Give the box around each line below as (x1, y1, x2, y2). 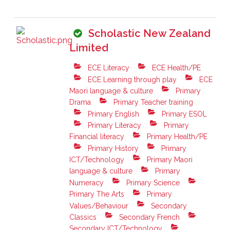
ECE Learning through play (86, 75, 177, 84)
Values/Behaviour (69, 201, 129, 210)
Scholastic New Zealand (88, 27, 211, 40)
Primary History (86, 144, 139, 152)
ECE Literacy (86, 64, 130, 72)
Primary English (86, 109, 140, 118)
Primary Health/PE (145, 132, 208, 141)
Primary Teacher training (111, 98, 194, 107)
